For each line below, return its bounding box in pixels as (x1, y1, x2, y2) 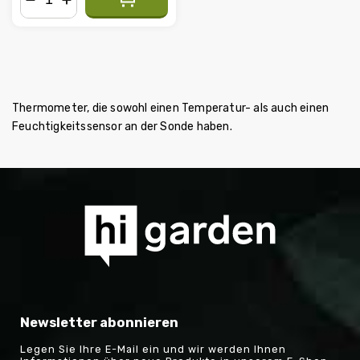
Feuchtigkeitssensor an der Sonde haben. (12, 120, 232, 134)
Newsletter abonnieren (20, 314, 178, 330)
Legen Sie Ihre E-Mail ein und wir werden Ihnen (20, 343, 286, 356)
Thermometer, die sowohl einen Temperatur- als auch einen (12, 101, 329, 116)
